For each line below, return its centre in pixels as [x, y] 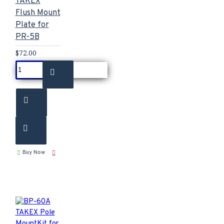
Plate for [32, 25]
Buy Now [33, 152]
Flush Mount [38, 13]
